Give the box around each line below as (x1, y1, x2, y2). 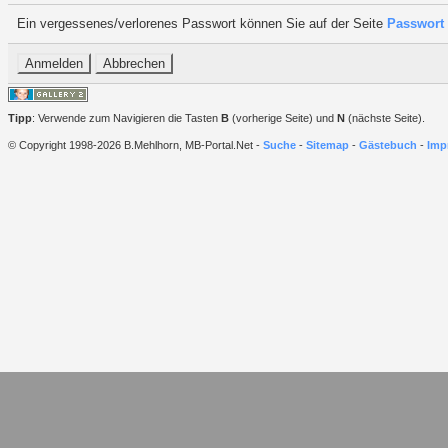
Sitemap (306, 138, 349, 151)
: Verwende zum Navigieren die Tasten (32, 112, 221, 125)
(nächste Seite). (345, 112, 425, 125)
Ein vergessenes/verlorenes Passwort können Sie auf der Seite (16, 15, 387, 31)
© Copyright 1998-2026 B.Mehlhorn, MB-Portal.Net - (8, 138, 263, 151)
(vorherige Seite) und (229, 112, 337, 125)
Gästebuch (359, 138, 417, 151)
